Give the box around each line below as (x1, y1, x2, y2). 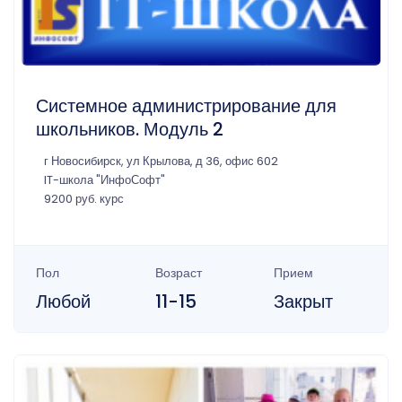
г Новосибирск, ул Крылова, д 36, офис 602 (44, 153, 278, 170)
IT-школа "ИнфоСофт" (44, 172, 165, 188)
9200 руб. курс (44, 191, 124, 207)
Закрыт (274, 289, 334, 315)
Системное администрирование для (36, 93, 336, 119)
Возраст (154, 264, 202, 283)
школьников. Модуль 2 (36, 117, 223, 143)
